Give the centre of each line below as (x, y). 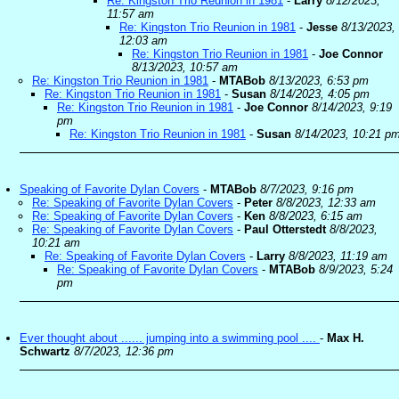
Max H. (346, 338)
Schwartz (45, 351)
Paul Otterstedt (285, 229)
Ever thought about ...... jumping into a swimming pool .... (170, 338)
